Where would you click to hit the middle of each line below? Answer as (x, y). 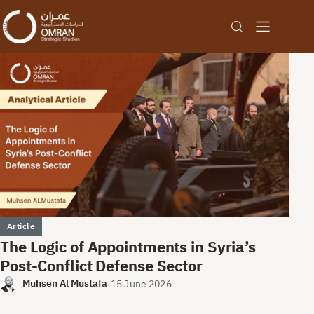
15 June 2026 (141, 284)
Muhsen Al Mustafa (65, 284)
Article (21, 226)
